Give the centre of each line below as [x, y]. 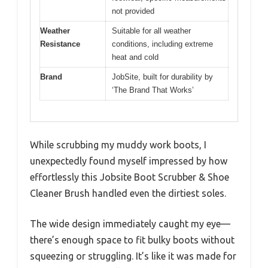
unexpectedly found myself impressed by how [129, 161]
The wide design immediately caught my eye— [130, 223]
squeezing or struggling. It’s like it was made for [133, 256]
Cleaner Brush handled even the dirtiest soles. [128, 193]
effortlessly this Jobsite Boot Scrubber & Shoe [130, 177]
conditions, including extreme [162, 44]
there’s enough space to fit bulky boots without [132, 240]
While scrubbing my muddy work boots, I [118, 144]
